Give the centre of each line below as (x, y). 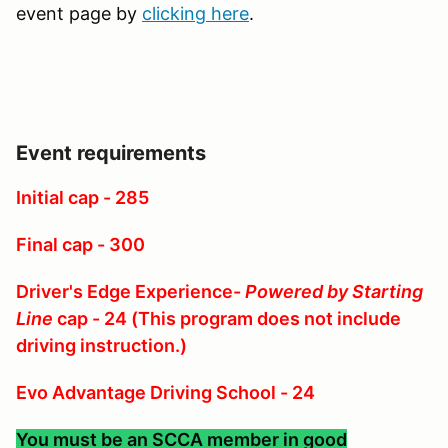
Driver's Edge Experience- (130, 291)
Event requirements (111, 152)
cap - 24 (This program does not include (227, 318)
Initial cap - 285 (82, 197)
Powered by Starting (334, 291)
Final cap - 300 (80, 244)
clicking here (195, 13)
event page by (79, 13)
